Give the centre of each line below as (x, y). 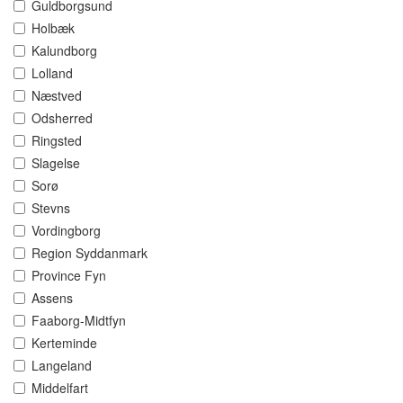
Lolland (52, 73)
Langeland (62, 366)
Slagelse (56, 163)
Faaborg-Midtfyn (79, 321)
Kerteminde (64, 343)
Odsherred (62, 118)
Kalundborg (64, 51)
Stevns (51, 208)
